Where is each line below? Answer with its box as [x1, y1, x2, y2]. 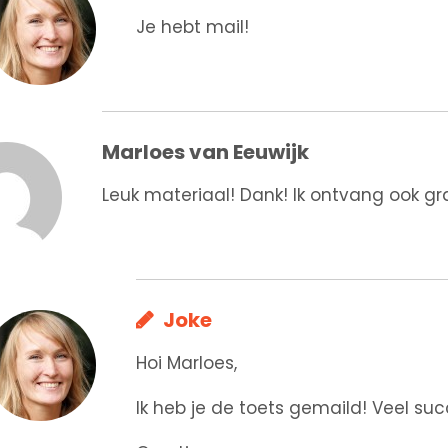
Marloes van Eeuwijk [102, 137, 309, 166]
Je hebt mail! [136, 14, 249, 39]
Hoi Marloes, [136, 350, 237, 375]
